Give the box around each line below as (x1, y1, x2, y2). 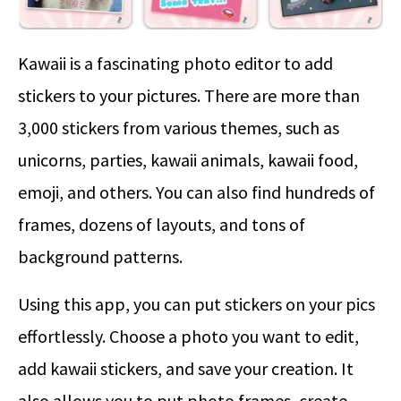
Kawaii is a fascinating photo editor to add (18, 51, 333, 74)
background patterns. (18, 244, 183, 268)
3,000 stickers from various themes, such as (18, 115, 339, 139)
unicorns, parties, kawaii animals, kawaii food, (18, 148, 358, 171)
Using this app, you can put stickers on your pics (18, 292, 375, 315)
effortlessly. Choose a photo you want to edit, (18, 324, 359, 347)
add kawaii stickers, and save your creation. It (18, 356, 354, 380)
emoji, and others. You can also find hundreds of (18, 180, 375, 203)
